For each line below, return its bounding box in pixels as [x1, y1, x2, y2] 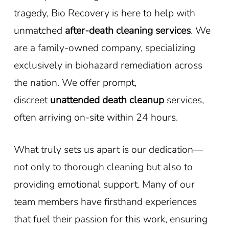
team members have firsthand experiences [13, 194, 197, 209]
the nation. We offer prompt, [13, 75, 136, 89]
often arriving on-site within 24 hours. [13, 110, 178, 124]
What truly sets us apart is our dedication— [13, 142, 203, 156]
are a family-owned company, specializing [13, 40, 195, 55]
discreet [13, 93, 50, 107]
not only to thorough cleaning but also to [13, 159, 193, 174]
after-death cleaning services [64, 23, 191, 37]
